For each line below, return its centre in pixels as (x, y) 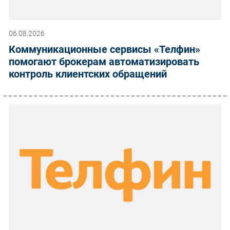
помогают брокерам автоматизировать (104, 61)
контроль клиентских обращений (88, 74)
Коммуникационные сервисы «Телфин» (104, 49)
